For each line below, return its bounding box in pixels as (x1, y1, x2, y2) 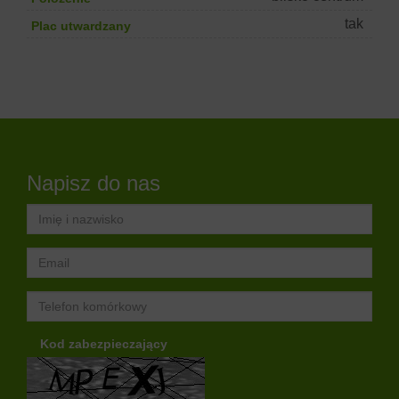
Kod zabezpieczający (40, 337, 167, 352)
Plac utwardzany (31, 19, 131, 34)
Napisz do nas (27, 171, 160, 196)
